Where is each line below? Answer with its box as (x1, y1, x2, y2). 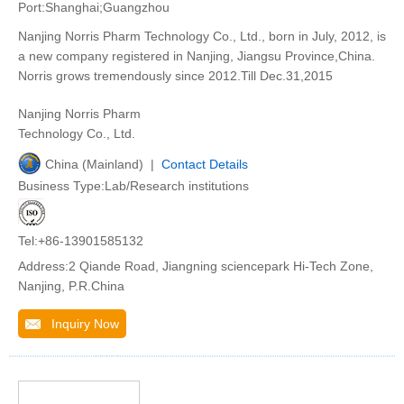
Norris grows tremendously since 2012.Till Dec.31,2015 (18, 69, 333, 83)
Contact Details (161, 157, 248, 171)
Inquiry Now (41, 317, 119, 331)
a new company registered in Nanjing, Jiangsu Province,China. (18, 49, 375, 63)
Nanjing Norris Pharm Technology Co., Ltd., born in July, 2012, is (18, 29, 386, 43)
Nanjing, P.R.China (18, 279, 124, 293)
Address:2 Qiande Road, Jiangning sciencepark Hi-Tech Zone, (18, 259, 373, 273)
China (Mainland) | (45, 157, 161, 171)
